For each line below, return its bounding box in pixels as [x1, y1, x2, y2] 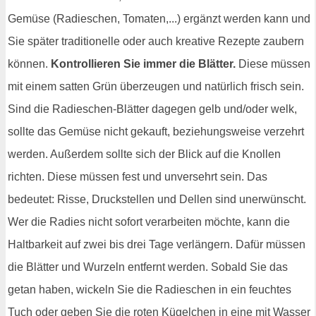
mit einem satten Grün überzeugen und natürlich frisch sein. [8, 80, 304, 92]
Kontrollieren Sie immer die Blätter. [51, 57, 236, 70]
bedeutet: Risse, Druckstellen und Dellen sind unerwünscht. [8, 193, 306, 205]
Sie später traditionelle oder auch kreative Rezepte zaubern [8, 35, 304, 47]
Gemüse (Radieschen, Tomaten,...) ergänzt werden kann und [8, 12, 310, 25]
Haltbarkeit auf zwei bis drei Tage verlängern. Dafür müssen [8, 238, 305, 250]
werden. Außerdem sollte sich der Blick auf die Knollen [8, 147, 281, 160]
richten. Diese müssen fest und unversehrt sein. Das [8, 170, 267, 183]
